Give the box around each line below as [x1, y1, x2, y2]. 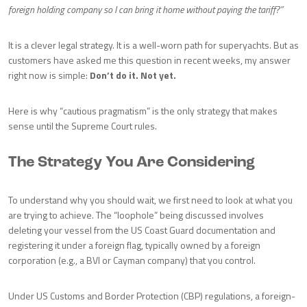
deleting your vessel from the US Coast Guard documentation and [8, 223, 275, 237]
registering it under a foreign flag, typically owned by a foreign [8, 238, 260, 252]
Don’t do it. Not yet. [90, 68, 176, 82]
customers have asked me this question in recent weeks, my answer [8, 53, 291, 67]
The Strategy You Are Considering [8, 155, 255, 171]
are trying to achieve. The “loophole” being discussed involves [8, 208, 264, 222]
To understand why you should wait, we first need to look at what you [8, 193, 293, 207]
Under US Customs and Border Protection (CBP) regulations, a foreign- [8, 288, 295, 303]
